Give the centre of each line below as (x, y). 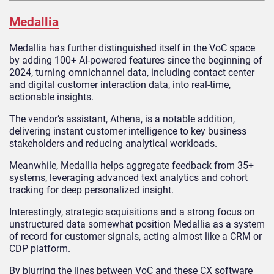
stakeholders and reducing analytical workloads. (113, 144)
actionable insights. (51, 97)
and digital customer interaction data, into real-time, (120, 85)
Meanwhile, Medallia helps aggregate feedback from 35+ (131, 166)
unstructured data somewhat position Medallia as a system (137, 224)
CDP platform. (40, 249)
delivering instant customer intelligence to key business (128, 131)
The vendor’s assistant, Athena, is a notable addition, (122, 119)
